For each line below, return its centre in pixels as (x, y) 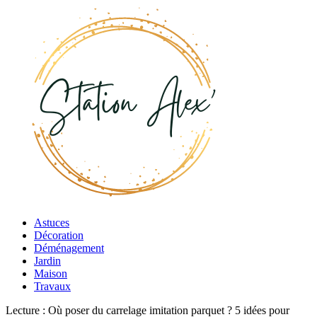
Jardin (47, 261)
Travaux (52, 286)
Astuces (52, 223)
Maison (51, 273)
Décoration (59, 235)
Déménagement (69, 248)
